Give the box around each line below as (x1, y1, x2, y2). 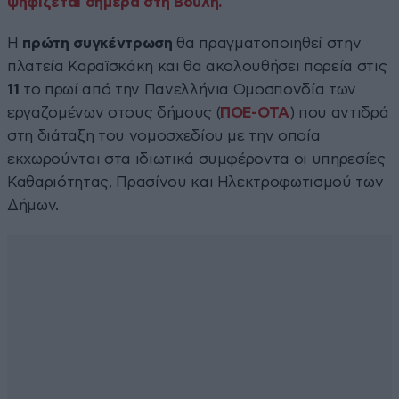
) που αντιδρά (289, 104, 389, 120)
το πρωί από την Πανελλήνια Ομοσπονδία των (19, 81, 357, 97)
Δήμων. (7, 197, 59, 213)
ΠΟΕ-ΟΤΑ (220, 104, 289, 120)
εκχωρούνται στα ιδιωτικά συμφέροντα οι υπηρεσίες (7, 151, 386, 167)
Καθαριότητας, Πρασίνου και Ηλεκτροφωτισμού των (7, 174, 384, 190)
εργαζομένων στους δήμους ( (7, 104, 221, 120)
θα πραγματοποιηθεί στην (172, 35, 362, 51)
